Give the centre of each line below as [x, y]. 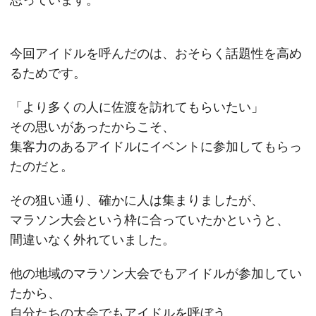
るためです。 [48, 73]
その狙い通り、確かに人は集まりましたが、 [137, 200]
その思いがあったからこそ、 [92, 127]
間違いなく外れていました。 [92, 239]
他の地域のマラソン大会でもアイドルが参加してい [156, 273]
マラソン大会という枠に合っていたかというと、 [150, 220]
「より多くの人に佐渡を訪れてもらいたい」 [137, 107]
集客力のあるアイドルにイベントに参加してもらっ [156, 146]
